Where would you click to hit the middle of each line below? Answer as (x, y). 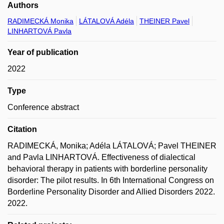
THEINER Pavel (164, 21)
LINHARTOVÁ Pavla (39, 31)
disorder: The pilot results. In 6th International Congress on (111, 180)
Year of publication (43, 52)
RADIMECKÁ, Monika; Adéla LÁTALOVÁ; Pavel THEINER (112, 146)
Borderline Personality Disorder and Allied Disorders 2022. (111, 192)
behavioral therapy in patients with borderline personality (107, 169)
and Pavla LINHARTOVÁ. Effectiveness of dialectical (101, 157)
